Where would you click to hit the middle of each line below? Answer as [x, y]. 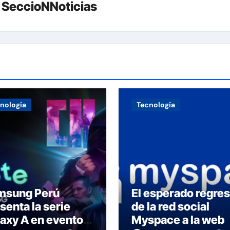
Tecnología [156, 105]
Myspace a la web [178, 220]
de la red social [170, 207]
